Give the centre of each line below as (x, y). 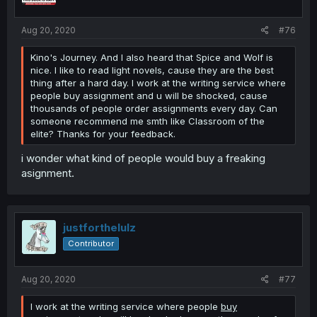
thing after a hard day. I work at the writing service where (158, 83)
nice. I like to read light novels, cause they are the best (152, 70)
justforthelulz (99, 227)
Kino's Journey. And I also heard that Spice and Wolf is (152, 57)
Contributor (91, 243)
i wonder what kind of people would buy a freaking (143, 158)
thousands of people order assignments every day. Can (154, 108)
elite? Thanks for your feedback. (103, 134)
